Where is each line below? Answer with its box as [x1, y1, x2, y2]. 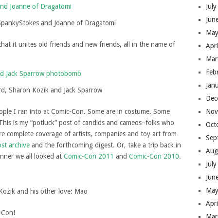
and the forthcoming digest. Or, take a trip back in [30, 141, 181, 149]
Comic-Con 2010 [129, 152, 179, 161]
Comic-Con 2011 [64, 152, 114, 161]
